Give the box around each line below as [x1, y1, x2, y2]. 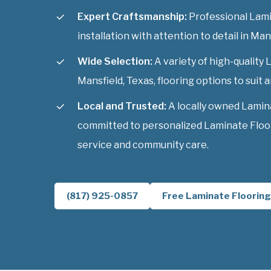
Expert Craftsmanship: [77, 10, 187, 22]
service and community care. [77, 139, 209, 151]
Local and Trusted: [77, 100, 166, 112]
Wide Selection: [77, 55, 152, 67]
